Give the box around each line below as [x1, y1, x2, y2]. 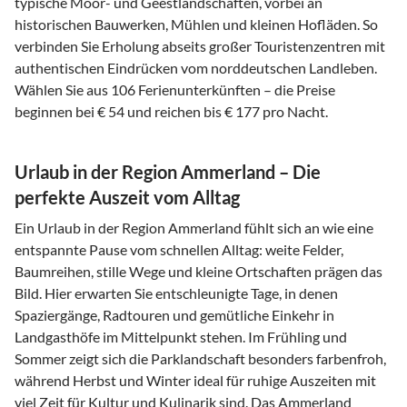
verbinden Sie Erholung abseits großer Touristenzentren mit [15, 36, 385, 55]
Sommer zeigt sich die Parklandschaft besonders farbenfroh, [15, 349, 386, 367]
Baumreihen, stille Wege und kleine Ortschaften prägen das [15, 262, 382, 280]
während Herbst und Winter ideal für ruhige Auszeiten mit [15, 371, 376, 389]
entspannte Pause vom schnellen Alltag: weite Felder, [15, 240, 343, 258]
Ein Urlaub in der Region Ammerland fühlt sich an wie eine [15, 218, 373, 236]
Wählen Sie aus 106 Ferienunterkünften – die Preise [15, 80, 335, 98]
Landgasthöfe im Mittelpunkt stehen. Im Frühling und [15, 327, 347, 345]
